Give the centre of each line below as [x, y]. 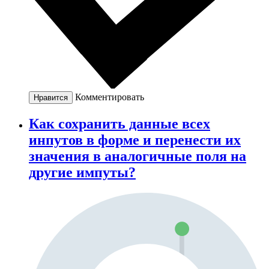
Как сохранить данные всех [119, 124]
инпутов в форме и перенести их [135, 140]
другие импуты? [82, 173]
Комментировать [110, 97]
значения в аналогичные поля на [138, 156]
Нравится [51, 98]
